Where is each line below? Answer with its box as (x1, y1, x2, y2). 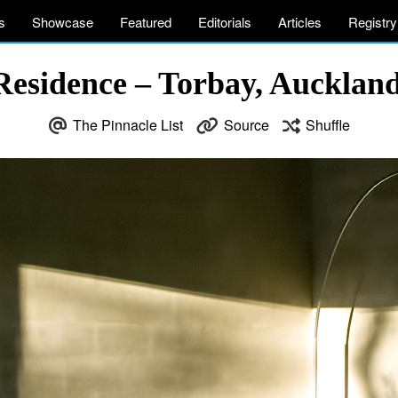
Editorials (198, 12, 251, 31)
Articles (278, 12, 322, 31)
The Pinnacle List (72, 115, 183, 135)
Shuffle (305, 115, 350, 135)
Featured (120, 12, 171, 31)
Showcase (32, 12, 93, 31)
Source (223, 115, 269, 135)
